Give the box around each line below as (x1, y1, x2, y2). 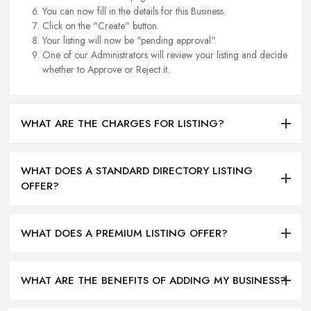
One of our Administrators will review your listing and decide (42, 48, 287, 62)
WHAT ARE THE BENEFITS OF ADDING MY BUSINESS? (21, 273, 286, 289)
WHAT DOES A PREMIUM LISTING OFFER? (21, 226, 228, 242)
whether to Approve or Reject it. (42, 62, 169, 77)
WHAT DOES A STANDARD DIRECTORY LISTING (21, 162, 253, 178)
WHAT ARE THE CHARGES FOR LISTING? (21, 115, 224, 131)
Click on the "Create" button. (42, 19, 159, 33)
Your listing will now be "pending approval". (42, 33, 217, 48)
